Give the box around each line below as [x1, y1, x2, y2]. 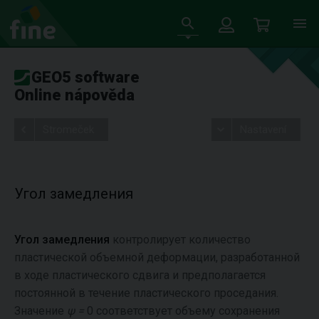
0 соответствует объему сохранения [84, 304, 280, 318]
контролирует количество [110, 233, 251, 246]
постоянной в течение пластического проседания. [14, 286, 278, 300]
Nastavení [239, 123, 286, 136]
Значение [14, 304, 67, 318]
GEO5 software [31, 68, 140, 86]
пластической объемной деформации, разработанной [14, 251, 300, 264]
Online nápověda [14, 86, 135, 104]
